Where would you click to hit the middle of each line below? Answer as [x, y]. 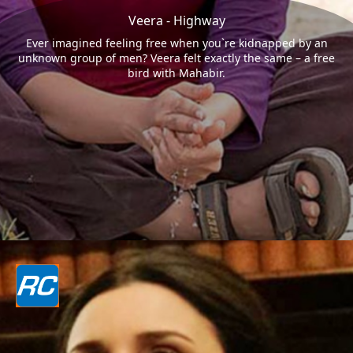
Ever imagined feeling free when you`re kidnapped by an [176, 43]
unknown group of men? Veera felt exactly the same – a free [176, 58]
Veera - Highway [176, 20]
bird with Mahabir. [176, 72]
